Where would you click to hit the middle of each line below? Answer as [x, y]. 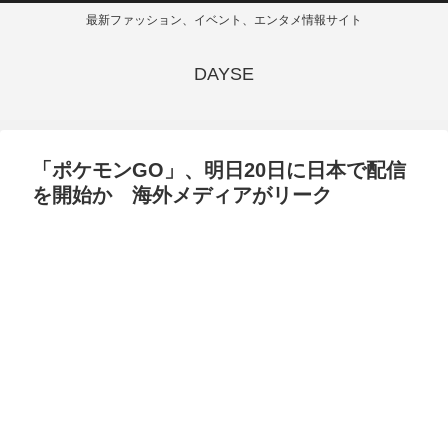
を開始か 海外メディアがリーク [182, 195]
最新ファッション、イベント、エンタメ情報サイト [224, 20]
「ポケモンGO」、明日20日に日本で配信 [219, 170]
